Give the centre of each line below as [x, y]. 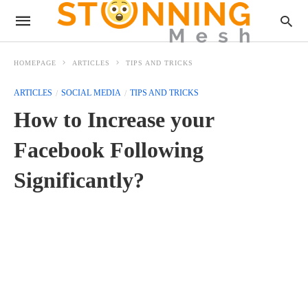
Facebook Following [109, 150]
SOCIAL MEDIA [91, 93]
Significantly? [79, 180]
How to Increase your [114, 120]
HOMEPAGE [35, 63]
